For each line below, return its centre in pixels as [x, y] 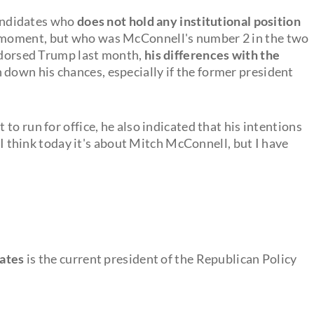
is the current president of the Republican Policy [161, 258]
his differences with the [212, 54]
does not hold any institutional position [189, 21]
